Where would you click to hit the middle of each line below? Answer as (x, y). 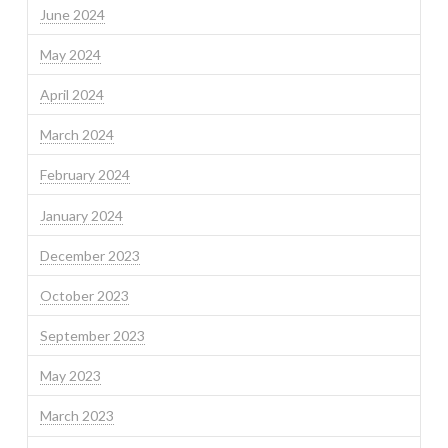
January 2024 (81, 215)
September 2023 (92, 336)
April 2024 (71, 94)
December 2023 (89, 255)
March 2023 (76, 416)
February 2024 (84, 175)
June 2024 (72, 14)
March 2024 (76, 135)
